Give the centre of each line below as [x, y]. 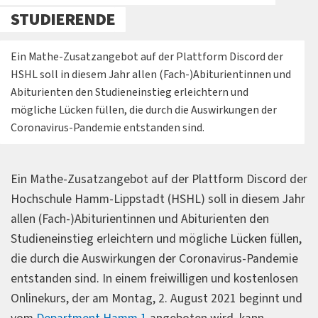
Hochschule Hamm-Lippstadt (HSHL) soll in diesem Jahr [158, 199]
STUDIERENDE [63, 19]
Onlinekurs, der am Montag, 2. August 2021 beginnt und [157, 298]
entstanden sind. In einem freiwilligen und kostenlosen [154, 278]
